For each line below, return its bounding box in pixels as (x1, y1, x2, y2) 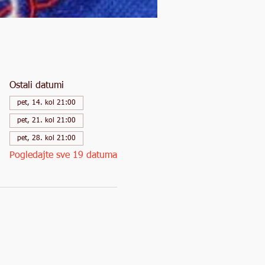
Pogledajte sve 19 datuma (9, 151, 117, 160)
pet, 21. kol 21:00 (17, 117, 76, 124)
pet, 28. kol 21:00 (17, 135, 76, 142)
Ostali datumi (9, 81, 64, 91)
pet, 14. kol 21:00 (17, 99, 76, 106)
